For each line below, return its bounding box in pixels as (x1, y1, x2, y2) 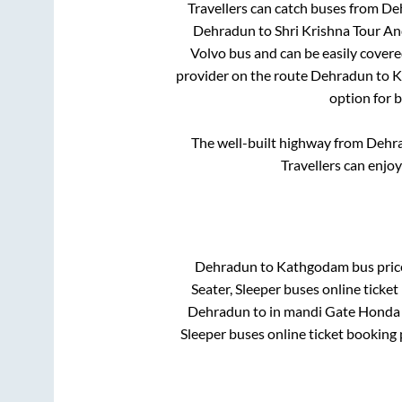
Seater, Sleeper (191, 279, 281, 297)
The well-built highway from (191, 134, 366, 152)
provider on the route (175, 66, 310, 84)
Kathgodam (276, 257, 349, 275)
